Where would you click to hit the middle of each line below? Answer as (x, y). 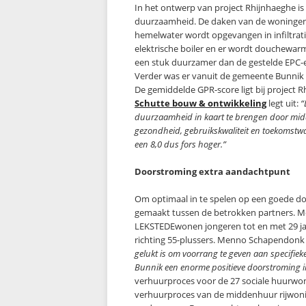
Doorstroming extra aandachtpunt (212, 171)
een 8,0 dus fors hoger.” (180, 144)
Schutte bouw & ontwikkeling (200, 103)
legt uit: (283, 103)
